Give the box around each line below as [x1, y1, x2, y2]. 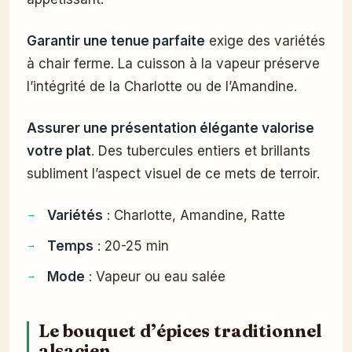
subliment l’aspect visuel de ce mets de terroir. [27, 165, 320, 181]
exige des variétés [205, 32, 325, 49]
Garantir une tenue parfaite [27, 32, 205, 49]
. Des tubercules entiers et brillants [91, 142, 310, 159]
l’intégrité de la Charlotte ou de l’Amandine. [27, 78, 297, 94]
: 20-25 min [93, 237, 169, 254]
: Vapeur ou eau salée [85, 268, 225, 284]
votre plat [27, 142, 91, 159]
